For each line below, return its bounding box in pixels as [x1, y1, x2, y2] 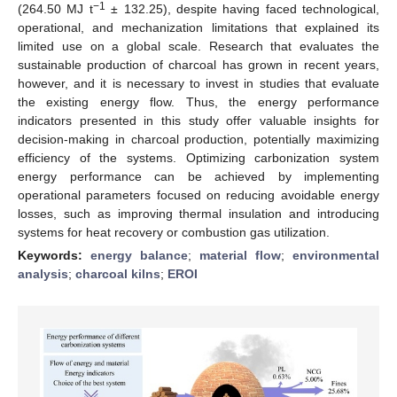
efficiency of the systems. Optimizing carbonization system [18, 150, 379, 165]
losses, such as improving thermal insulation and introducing [18, 206, 379, 221]
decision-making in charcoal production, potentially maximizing [18, 131, 379, 146]
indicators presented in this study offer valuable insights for [18, 113, 379, 128]
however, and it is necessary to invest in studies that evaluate [18, 75, 379, 90]
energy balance [90, 247, 188, 262]
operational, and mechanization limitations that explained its [18, 19, 379, 35]
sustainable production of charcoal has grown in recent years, [18, 57, 379, 72]
